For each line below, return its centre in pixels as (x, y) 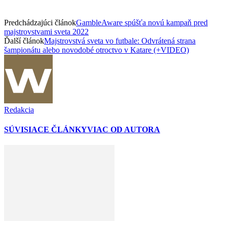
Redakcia (19, 109)
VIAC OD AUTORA (124, 130)
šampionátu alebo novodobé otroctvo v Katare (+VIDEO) (97, 50)
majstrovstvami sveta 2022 (46, 31)
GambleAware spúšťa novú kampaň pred (142, 22)
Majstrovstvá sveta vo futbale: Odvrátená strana (120, 41)
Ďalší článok (24, 41)
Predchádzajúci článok (40, 22)
